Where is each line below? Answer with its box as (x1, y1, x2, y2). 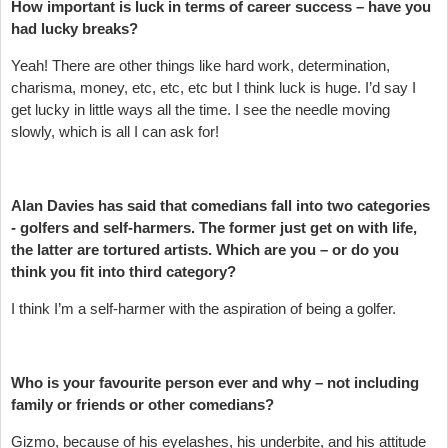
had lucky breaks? (11, 19, 138, 37)
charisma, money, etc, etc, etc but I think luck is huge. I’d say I (11, 78, 416, 96)
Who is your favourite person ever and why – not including (11, 373, 419, 391)
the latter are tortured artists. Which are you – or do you (11, 240, 399, 258)
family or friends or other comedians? (11, 395, 274, 413)
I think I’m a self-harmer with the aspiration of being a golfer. (11, 299, 396, 317)
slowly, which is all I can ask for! (11, 122, 219, 140)
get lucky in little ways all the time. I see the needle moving (11, 100, 390, 118)
